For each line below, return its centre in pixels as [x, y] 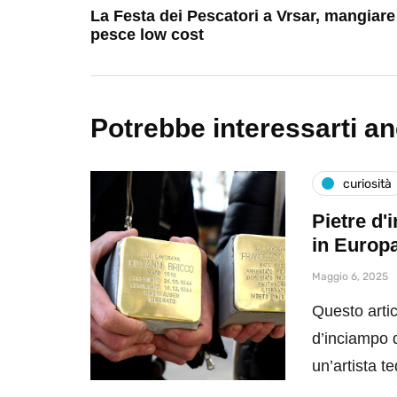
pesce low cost [147, 35]
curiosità [367, 183]
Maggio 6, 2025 [350, 277]
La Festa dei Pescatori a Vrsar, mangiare [243, 16]
